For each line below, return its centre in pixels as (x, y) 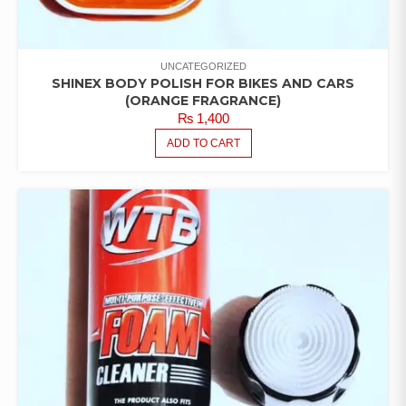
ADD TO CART (203, 144)
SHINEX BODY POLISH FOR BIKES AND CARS (203, 84)
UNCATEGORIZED (203, 67)
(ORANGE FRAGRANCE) (203, 101)
